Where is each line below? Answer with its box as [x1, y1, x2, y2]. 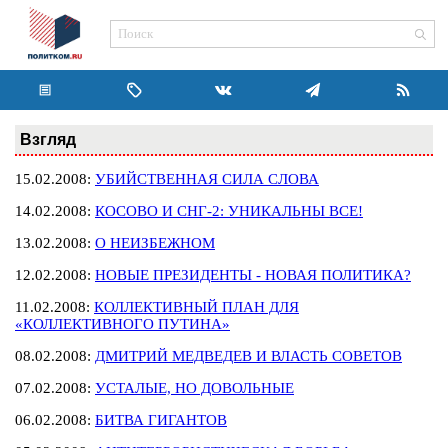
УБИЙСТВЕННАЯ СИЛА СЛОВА [95, 171, 319, 187]
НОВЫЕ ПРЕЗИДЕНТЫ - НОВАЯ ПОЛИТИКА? [95, 267, 411, 283]
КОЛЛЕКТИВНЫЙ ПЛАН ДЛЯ [94, 299, 299, 315]
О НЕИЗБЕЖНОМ [95, 235, 215, 251]
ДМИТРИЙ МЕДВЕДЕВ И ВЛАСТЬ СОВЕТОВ [95, 348, 402, 364]
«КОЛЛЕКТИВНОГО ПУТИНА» [15, 316, 230, 332]
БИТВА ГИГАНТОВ [95, 412, 227, 428]
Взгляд [20, 130, 76, 148]
